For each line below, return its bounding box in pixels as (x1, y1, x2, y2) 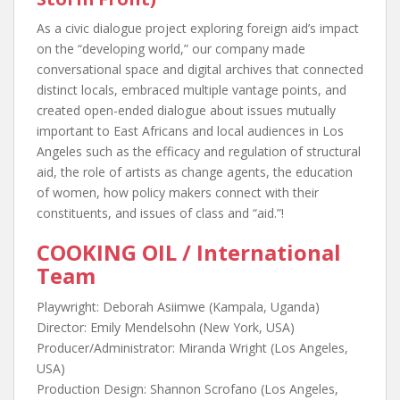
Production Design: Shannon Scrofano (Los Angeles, (37, 380, 338, 397)
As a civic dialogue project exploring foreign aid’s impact (37, 20, 359, 37)
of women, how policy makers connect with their (37, 184, 319, 201)
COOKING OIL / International (37, 237, 341, 267)
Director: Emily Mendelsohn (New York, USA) (37, 319, 295, 336)
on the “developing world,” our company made (37, 40, 305, 57)
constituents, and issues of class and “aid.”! (37, 204, 284, 221)
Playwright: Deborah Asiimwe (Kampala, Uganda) (37, 298, 320, 315)
